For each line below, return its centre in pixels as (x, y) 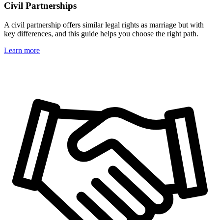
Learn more (22, 50)
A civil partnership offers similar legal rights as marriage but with (104, 25)
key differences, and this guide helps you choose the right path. (101, 33)
